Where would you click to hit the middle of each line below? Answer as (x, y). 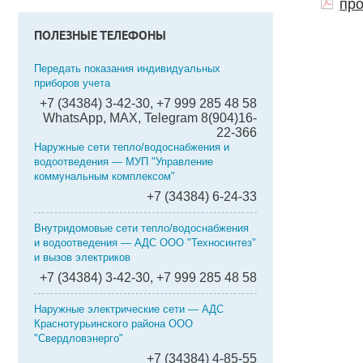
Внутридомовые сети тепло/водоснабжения (141, 228)
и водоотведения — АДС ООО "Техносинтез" (145, 243)
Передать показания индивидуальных (127, 68)
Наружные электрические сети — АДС (129, 309)
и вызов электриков (82, 257)
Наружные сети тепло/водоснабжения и (132, 147)
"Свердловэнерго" (79, 338)
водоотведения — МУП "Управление (124, 162)
